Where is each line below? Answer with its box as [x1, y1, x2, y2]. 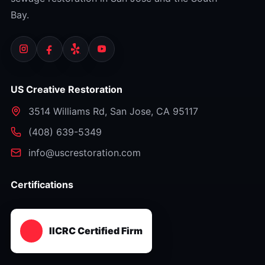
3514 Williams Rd [28, 105, 105, 117]
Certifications [10, 178, 73, 190]
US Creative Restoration [10, 83, 122, 95]
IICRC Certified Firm [49, 225, 143, 237]
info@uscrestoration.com [28, 146, 141, 159]
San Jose [109, 105, 151, 117]
